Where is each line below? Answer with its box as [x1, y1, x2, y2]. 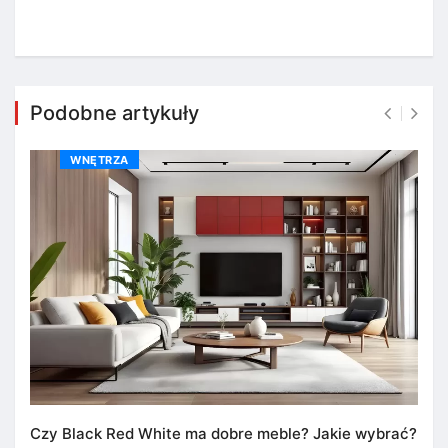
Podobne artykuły [30, 100, 199, 125]
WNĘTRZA [70, 152, 129, 167]
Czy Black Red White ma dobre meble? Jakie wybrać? [30, 424, 417, 444]
